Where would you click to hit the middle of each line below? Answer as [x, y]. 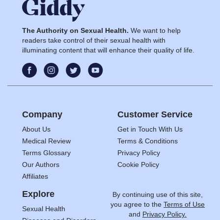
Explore [38, 194]
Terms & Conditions [148, 141]
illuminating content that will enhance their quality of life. [108, 50]
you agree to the [137, 204]
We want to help [155, 30]
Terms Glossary [46, 152]
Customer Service [155, 114]
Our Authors [41, 164]
